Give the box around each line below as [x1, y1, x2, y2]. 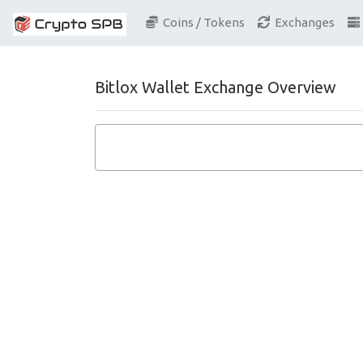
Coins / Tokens [158, 15, 245, 30]
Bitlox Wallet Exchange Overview [95, 78, 336, 96]
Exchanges [270, 15, 335, 30]
